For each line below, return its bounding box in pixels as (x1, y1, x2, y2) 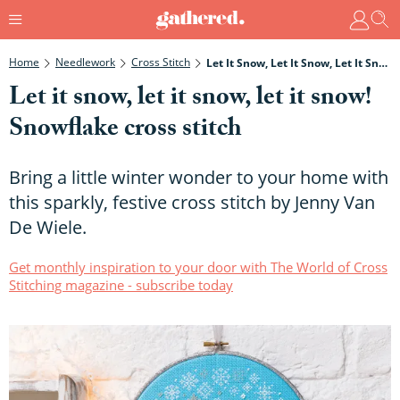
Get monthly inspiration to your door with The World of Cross (9, 257, 387, 276)
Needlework (55, 54, 115, 70)
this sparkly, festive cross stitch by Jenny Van (9, 189, 375, 214)
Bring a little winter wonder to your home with (9, 164, 388, 189)
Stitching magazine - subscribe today (9, 275, 233, 294)
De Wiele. (9, 214, 87, 239)
